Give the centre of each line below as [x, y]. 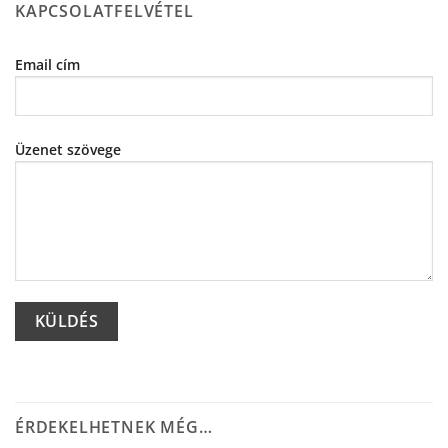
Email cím [47, 64]
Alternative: [54, 369]
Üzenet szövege [68, 149]
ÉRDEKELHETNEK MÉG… [114, 426]
